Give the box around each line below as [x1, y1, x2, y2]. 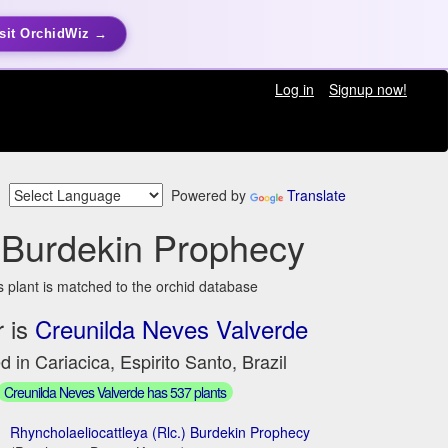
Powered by [163, 185, 250, 206]
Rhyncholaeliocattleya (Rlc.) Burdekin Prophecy [10, 421, 311, 442]
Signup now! [328, 79, 407, 99]
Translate [287, 185, 346, 206]
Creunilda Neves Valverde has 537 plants [4, 381, 227, 402]
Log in [274, 79, 314, 99]
